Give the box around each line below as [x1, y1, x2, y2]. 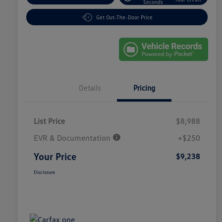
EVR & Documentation [34, 133, 112, 143]
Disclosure [34, 169, 55, 175]
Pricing [133, 83, 155, 93]
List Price [34, 116, 65, 126]
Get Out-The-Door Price [96, 14, 153, 21]
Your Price [34, 150, 76, 163]
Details [79, 83, 101, 93]
